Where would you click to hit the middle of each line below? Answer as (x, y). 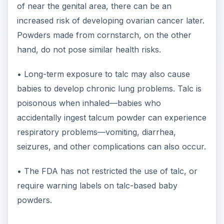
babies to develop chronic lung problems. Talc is (109, 88)
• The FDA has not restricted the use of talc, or (107, 171)
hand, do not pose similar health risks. (89, 49)
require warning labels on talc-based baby (97, 185)
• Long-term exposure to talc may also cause (103, 74)
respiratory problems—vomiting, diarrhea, (96, 132)
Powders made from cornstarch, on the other (104, 35)
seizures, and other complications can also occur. (111, 146)
